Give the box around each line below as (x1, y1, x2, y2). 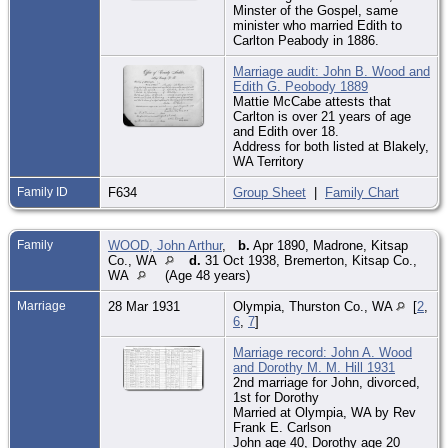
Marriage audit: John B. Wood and (233, 63, 430, 79)
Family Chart (325, 184, 399, 200)
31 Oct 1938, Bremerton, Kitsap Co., (201, 252, 417, 268)
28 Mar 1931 (108, 298, 184, 314)
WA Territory (233, 153, 304, 169)
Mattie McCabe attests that (233, 93, 391, 109)
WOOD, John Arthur (108, 237, 222, 253)
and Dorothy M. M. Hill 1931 (233, 359, 395, 375)
